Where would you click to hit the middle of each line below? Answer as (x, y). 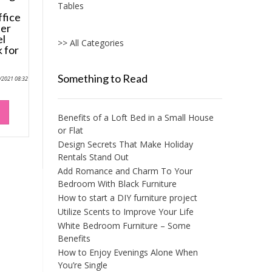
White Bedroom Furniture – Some (124, 226)
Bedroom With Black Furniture (117, 184)
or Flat (70, 131)
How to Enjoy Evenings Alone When (127, 253)
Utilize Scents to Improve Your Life (125, 212)
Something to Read (102, 79)
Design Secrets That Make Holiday (125, 144)
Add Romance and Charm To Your (125, 171)
